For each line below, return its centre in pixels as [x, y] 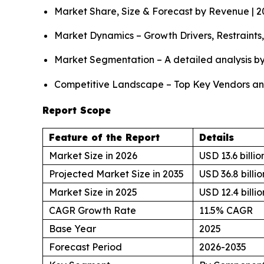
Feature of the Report [104, 137]
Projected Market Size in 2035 [116, 174]
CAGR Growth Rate [93, 210]
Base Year [72, 228]
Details [217, 137]
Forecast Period [85, 247]
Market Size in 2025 [93, 192]
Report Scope [77, 110]
